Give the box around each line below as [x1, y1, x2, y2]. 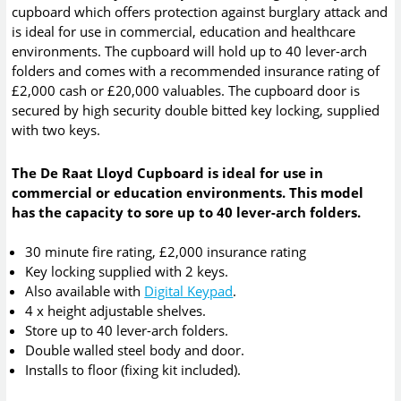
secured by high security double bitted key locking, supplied [12, 100, 380, 119]
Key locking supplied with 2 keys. [25, 262, 229, 281]
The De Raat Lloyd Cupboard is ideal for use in [12, 164, 324, 183]
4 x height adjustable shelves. [25, 302, 207, 320]
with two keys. [12, 120, 101, 139]
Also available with [25, 282, 145, 301]
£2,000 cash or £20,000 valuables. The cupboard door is [12, 81, 361, 99]
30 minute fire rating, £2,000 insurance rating [25, 243, 307, 261]
